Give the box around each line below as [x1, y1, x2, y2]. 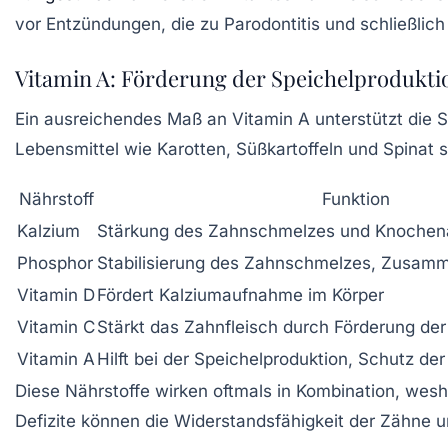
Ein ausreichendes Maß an [15, 108, 232, 129]
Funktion [322, 188, 390, 209]
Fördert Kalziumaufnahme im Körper [97, 284, 384, 305]
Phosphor [17, 252, 93, 273]
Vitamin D [17, 284, 95, 305]
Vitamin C [17, 316, 95, 337]
